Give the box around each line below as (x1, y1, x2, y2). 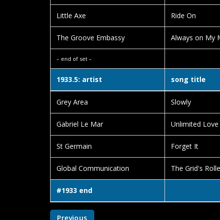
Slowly (171, 97, 191, 107)
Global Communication (56, 164, 129, 173)
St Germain (56, 141, 92, 151)
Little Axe (56, 11, 86, 20)
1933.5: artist (56, 75, 102, 84)
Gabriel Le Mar (56, 119, 103, 129)
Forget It (171, 141, 198, 151)
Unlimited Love (171, 119, 219, 129)
